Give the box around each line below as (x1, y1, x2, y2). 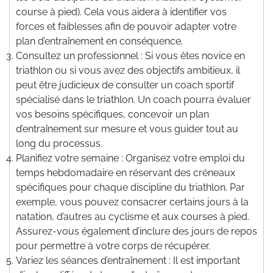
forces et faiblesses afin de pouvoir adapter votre (16, 20, 236, 32)
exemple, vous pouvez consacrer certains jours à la (16, 196, 249, 208)
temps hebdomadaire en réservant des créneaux (16, 166, 235, 179)
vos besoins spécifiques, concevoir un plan (16, 108, 209, 120)
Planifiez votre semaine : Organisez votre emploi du (16, 152, 245, 164)
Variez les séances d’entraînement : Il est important (16, 254, 240, 266)
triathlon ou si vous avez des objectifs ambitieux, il (16, 64, 240, 76)
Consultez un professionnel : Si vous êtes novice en (16, 49, 245, 62)
